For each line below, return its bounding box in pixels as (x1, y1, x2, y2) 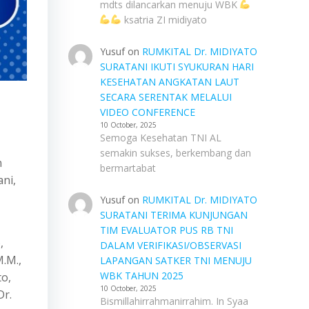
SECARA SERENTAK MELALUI (99, 90, 232, 103)
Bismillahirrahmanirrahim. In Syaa (99, 295, 248, 308)
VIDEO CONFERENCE (99, 106, 195, 119)
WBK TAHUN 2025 (99, 269, 183, 282)
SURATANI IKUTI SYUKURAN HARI (99, 60, 254, 73)
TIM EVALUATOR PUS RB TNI (99, 223, 233, 237)
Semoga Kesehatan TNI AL (99, 131, 221, 144)
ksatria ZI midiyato (121, 13, 208, 26)
